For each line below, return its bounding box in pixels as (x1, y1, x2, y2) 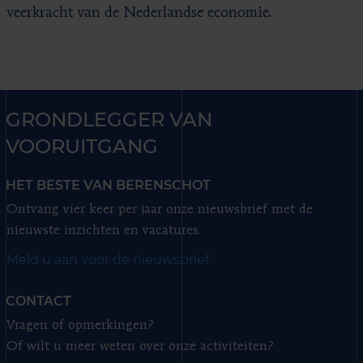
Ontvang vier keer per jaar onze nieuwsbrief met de (6, 203, 313, 216)
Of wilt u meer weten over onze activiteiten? (6, 340, 274, 353)
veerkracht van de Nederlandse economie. (6, 5, 272, 20)
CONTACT (6, 293, 71, 309)
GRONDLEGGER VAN (6, 107, 212, 131)
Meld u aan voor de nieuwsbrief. (6, 251, 211, 267)
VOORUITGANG (6, 134, 158, 158)
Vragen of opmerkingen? (6, 318, 154, 332)
